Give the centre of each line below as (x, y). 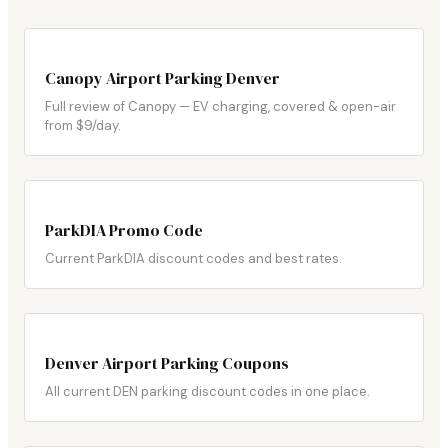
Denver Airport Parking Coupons (167, 363)
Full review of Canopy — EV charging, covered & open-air (220, 107)
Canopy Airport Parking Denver (162, 78)
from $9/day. (83, 126)
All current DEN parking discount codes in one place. (207, 392)
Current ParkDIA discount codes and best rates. (193, 259)
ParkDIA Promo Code (124, 230)
